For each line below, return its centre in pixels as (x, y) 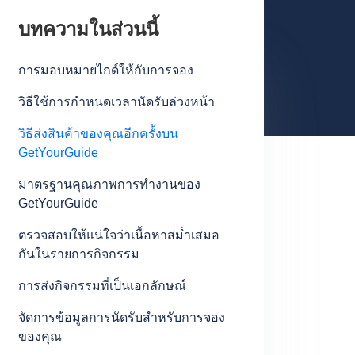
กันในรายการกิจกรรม (78, 254)
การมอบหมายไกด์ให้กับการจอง (105, 70)
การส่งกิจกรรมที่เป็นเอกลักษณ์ (102, 286)
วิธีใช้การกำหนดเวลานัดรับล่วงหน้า (116, 102)
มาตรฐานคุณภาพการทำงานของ (109, 184)
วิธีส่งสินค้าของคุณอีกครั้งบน (98, 134)
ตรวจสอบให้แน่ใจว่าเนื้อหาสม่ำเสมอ (118, 235)
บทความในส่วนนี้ (88, 29)
